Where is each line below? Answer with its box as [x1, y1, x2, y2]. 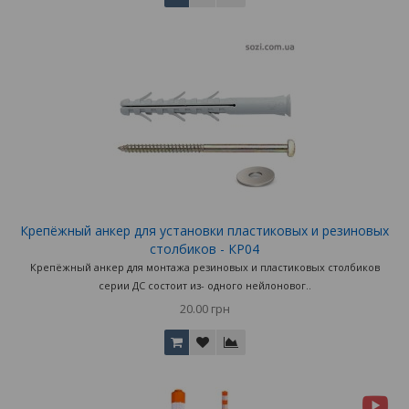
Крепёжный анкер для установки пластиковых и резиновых [20, 222, 389, 240]
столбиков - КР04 [150, 240, 259, 258]
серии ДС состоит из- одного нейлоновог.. [98, 278, 311, 293]
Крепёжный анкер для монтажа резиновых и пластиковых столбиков [29, 260, 380, 275]
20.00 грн [179, 300, 230, 318]
